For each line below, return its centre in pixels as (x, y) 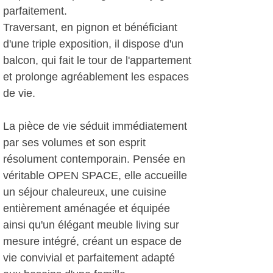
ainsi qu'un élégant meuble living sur (91, 225)
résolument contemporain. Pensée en (94, 159)
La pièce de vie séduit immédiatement (95, 126)
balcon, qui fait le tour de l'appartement (97, 60)
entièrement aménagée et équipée (87, 208)
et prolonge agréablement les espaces (96, 77)
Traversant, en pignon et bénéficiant (90, 27)
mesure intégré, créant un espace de (92, 241)
